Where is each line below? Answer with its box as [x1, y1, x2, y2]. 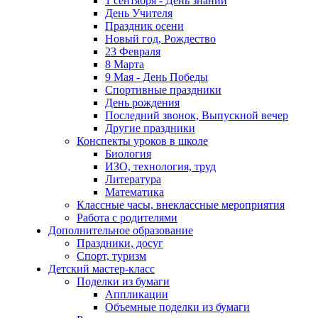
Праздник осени [105, 20, 184, 32]
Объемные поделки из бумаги [105, 301, 250, 313]
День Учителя [105, 7, 172, 19]
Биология [105, 148, 151, 160]
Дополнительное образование [48, 224, 193, 236]
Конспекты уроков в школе [77, 135, 208, 147]
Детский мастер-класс [48, 263, 155, 275]
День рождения [105, 97, 180, 109]
